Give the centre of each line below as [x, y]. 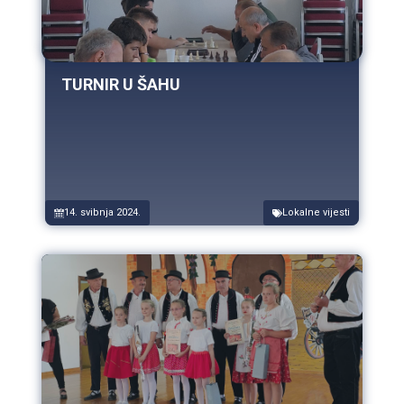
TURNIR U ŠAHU [121, 85]
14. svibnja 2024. [102, 213]
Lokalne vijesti [316, 213]
